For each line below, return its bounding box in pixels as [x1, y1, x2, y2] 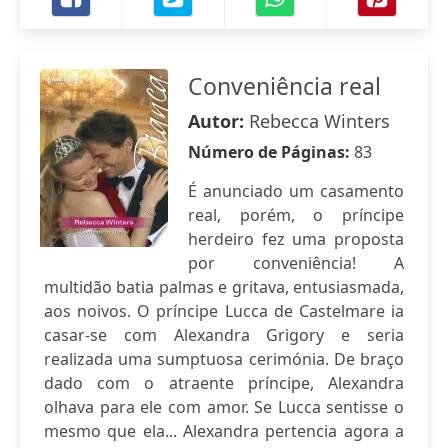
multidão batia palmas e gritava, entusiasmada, [44, 276, 404, 298]
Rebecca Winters [249, 109, 390, 133]
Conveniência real [188, 70, 381, 102]
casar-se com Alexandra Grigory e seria [44, 324, 404, 346]
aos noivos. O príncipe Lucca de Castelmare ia [44, 300, 404, 322]
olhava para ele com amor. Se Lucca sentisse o [44, 396, 404, 418]
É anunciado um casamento [188, 180, 404, 202]
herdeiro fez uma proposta [188, 228, 404, 250]
